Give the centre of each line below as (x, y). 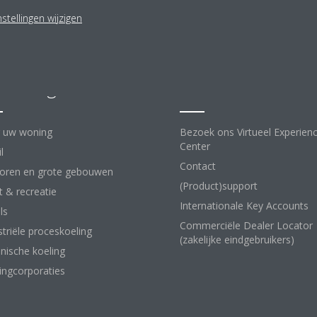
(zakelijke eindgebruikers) (237, 240)
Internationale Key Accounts (244, 206)
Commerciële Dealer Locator (246, 225)
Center (195, 146)
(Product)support (219, 186)
